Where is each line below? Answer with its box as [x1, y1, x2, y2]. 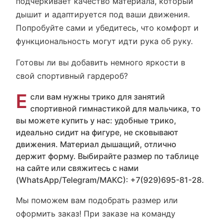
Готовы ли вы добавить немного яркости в [16, 57, 185, 67]
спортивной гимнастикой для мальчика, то [30, 104, 201, 113]
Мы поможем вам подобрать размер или [16, 195, 178, 205]
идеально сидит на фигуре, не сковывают [16, 127, 178, 137]
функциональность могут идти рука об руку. [16, 36, 193, 46]
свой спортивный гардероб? [16, 71, 128, 81]
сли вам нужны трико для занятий [30, 92, 165, 102]
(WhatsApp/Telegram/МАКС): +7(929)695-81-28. [16, 175, 204, 185]
